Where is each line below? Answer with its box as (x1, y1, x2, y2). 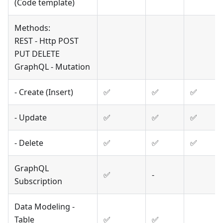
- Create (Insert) (14, 87, 73, 98)
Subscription (14, 176, 62, 187)
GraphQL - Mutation (14, 61, 90, 73)
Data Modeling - (14, 201, 75, 213)
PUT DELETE (14, 48, 60, 60)
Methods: (14, 22, 50, 34)
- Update (14, 112, 47, 123)
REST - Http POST (14, 35, 79, 47)
